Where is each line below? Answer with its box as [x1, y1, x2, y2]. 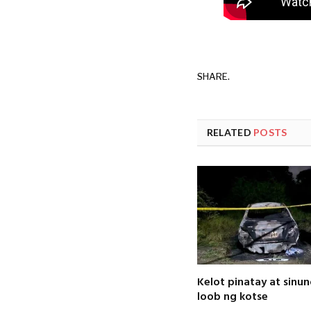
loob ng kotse [196, 288, 268, 307]
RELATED [206, 126, 254, 139]
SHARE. [196, 70, 230, 82]
